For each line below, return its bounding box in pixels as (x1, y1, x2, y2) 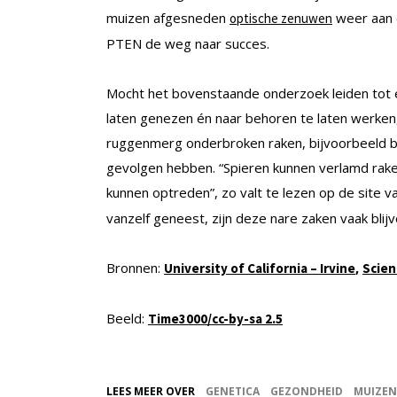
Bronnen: (106, 259, 164, 277)
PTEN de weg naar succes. (106, 35, 269, 53)
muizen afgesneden (106, 9, 230, 27)
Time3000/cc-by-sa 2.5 (148, 310, 283, 328)
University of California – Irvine (164, 260, 355, 277)
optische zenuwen (230, 10, 332, 27)
